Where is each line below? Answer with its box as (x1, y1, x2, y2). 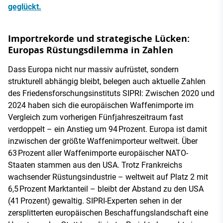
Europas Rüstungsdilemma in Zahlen (8, 43, 173, 56)
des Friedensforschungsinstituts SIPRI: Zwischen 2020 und (8, 88, 215, 98)
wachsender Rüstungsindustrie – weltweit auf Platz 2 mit (8, 172, 208, 182)
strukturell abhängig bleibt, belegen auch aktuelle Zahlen (8, 76, 206, 86)
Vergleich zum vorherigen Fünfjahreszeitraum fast (8, 112, 183, 122)
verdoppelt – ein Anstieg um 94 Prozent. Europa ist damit (8, 124, 207, 134)
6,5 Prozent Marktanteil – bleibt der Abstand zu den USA (8, 184, 204, 194)
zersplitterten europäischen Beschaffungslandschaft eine (8, 208, 208, 218)
